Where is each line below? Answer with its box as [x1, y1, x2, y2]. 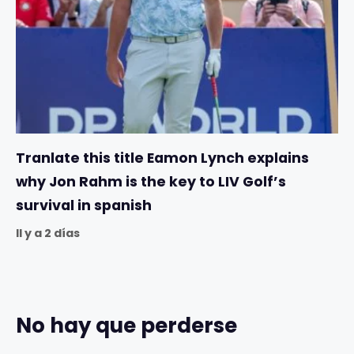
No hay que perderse [16, 311, 237, 340]
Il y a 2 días [16, 224, 80, 241]
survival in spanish [16, 195, 152, 215]
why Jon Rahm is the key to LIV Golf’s [16, 171, 286, 191]
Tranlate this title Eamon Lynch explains [16, 148, 309, 168]
